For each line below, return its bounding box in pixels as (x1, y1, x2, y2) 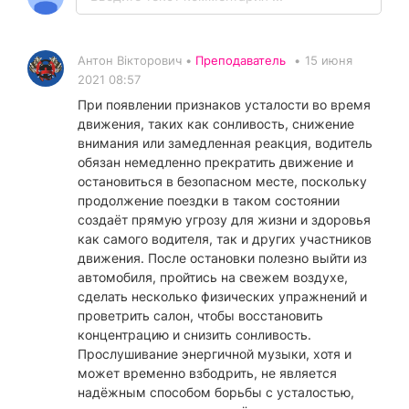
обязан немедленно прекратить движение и (78, 154, 353, 171)
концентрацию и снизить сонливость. (78, 327, 311, 343)
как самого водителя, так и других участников (78, 231, 372, 247)
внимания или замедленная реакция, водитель (78, 135, 372, 152)
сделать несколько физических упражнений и (78, 288, 367, 305)
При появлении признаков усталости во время (78, 97, 371, 113)
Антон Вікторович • (78, 53, 195, 68)
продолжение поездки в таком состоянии (78, 193, 340, 209)
